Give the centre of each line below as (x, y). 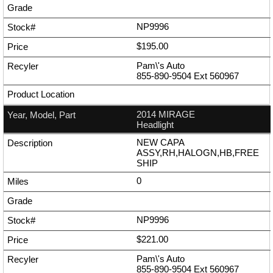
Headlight (155, 125)
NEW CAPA (161, 143)
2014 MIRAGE (166, 115)
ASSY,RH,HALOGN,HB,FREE (198, 153)
